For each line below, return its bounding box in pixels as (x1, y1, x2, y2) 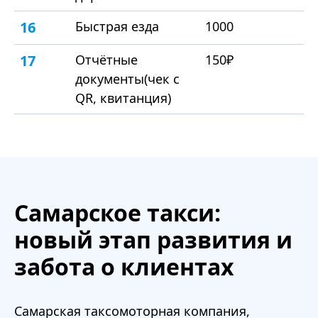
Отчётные (75, 51, 138, 69)
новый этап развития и (14, 224, 292, 256)
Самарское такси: (14, 197, 221, 229)
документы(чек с (75, 70, 180, 88)
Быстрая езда (75, 18, 159, 35)
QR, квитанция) (75, 89, 171, 107)
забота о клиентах (14, 251, 234, 283)
